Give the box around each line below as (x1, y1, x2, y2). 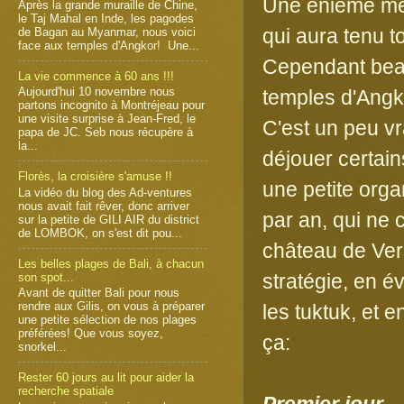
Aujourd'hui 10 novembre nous (18, 85, 175, 99)
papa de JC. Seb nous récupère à (18, 125, 193, 140)
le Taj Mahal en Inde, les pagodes (18, 11, 194, 25)
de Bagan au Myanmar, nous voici (18, 24, 196, 39)
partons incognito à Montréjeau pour (18, 98, 205, 113)
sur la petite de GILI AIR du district (18, 212, 199, 226)
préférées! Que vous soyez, (18, 326, 163, 341)
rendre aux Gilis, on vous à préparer (18, 299, 205, 314)
